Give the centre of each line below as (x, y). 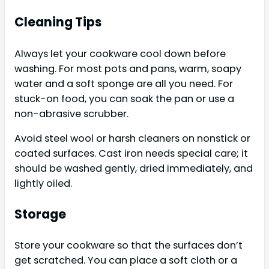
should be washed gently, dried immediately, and (134, 168)
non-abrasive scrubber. (71, 113)
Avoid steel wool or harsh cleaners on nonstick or (132, 138)
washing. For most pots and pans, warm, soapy (128, 68)
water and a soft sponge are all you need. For (124, 83)
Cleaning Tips (58, 22)
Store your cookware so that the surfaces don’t (128, 246)
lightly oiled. (43, 183)
